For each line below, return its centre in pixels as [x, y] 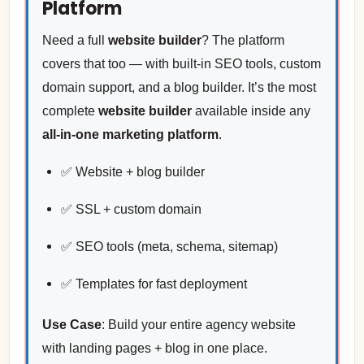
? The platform [243, 41]
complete [70, 111]
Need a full [75, 41]
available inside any [251, 111]
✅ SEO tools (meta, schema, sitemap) [169, 247]
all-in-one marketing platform [130, 135]
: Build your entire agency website [198, 325]
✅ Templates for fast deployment [154, 284]
